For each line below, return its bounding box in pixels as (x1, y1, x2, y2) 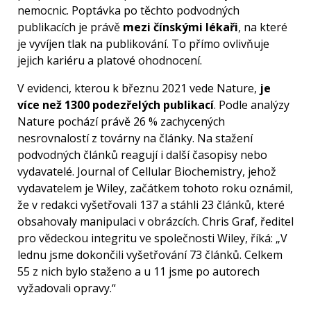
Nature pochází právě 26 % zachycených (17, 114, 225, 130)
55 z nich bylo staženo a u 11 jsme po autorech (17, 264, 260, 280)
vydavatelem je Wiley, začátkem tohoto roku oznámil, (17, 180, 293, 196)
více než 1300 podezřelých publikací (17, 97, 214, 113)
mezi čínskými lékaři (123, 19, 238, 35)
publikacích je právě (17, 19, 123, 35)
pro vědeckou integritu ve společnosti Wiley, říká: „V (17, 230, 287, 246)
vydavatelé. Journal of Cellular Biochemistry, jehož (17, 164, 276, 180)
